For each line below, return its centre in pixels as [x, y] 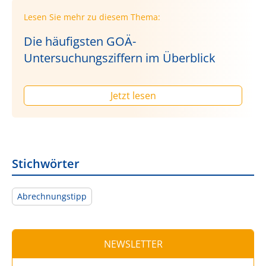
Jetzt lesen [133, 95]
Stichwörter [46, 163]
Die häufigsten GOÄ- [80, 41]
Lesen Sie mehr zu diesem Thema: [92, 17]
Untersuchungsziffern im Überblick [120, 58]
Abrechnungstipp [52, 196]
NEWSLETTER [133, 244]
